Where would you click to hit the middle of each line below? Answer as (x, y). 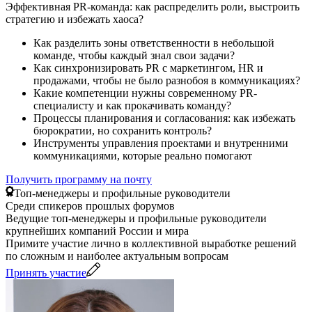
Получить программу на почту (79, 179)
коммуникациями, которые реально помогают (143, 155)
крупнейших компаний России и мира (97, 231)
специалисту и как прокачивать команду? (132, 105)
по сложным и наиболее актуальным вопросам (117, 256)
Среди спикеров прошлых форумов (90, 205)
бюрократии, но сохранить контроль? (123, 130)
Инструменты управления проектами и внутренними (161, 143)
